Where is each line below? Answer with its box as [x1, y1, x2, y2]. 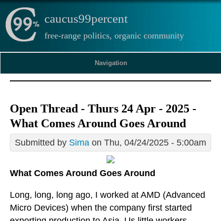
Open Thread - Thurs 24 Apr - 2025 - [10, 102, 196, 115]
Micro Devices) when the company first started [10, 203, 192, 213]
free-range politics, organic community [44, 31, 184, 40]
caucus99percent [44, 12, 128, 25]
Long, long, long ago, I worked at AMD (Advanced [10, 190, 205, 200]
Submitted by [15, 138, 69, 148]
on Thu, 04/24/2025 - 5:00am [89, 138, 206, 148]
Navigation [95, 59, 127, 67]
